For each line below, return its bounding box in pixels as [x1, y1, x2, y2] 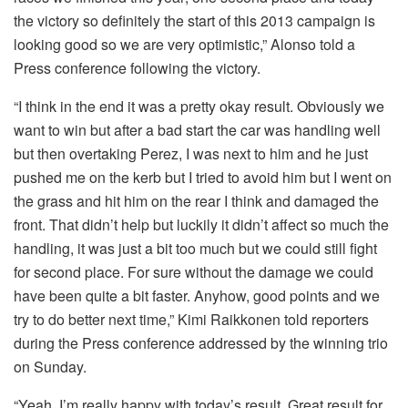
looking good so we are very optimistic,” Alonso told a [14, 33, 355, 55]
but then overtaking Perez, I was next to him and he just [14, 142, 368, 164]
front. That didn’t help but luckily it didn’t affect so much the [14, 213, 389, 235]
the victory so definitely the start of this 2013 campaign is [14, 9, 375, 31]
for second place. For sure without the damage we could [14, 260, 373, 282]
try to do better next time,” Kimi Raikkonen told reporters [14, 308, 369, 330]
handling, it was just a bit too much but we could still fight [14, 237, 377, 259]
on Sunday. [14, 355, 87, 377]
